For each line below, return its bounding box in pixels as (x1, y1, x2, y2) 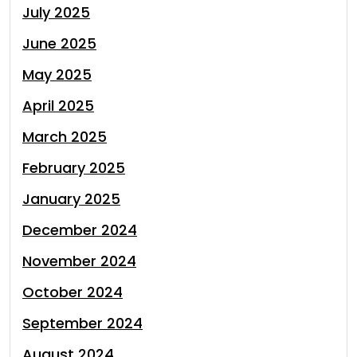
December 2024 (22, 220, 137, 240)
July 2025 (22, 2, 90, 22)
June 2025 (22, 33, 96, 53)
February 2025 (22, 158, 125, 178)
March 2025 (22, 127, 107, 147)
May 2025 (22, 65, 92, 84)
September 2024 (22, 313, 143, 333)
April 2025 (22, 96, 94, 116)
